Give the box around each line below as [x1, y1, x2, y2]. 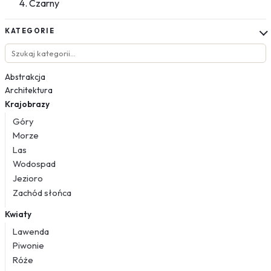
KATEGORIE [5, 27, 55, 36]
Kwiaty [5, 208, 31, 220]
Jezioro [13, 172, 43, 184]
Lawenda [13, 225, 49, 237]
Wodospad [13, 158, 56, 170]
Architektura [5, 85, 53, 96]
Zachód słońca [13, 186, 71, 198]
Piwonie [13, 240, 44, 252]
